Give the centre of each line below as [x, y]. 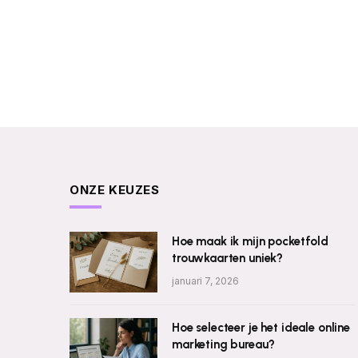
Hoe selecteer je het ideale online [261, 328]
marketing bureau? [223, 344]
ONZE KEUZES [115, 190]
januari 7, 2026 [205, 281]
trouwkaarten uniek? [228, 258]
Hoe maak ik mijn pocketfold [250, 241]
